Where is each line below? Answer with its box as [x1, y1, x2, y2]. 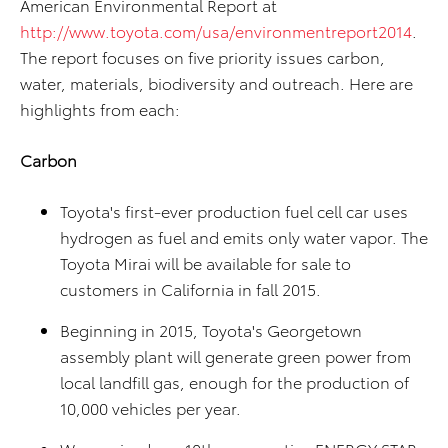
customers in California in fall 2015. [60, 277, 321, 300]
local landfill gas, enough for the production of [60, 370, 409, 393]
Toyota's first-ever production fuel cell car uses [60, 199, 408, 222]
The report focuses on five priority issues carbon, [20, 45, 385, 68]
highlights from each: [20, 97, 180, 120]
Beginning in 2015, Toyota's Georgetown [60, 318, 362, 341]
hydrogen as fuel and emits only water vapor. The [60, 225, 428, 248]
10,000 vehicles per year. [60, 396, 241, 419]
